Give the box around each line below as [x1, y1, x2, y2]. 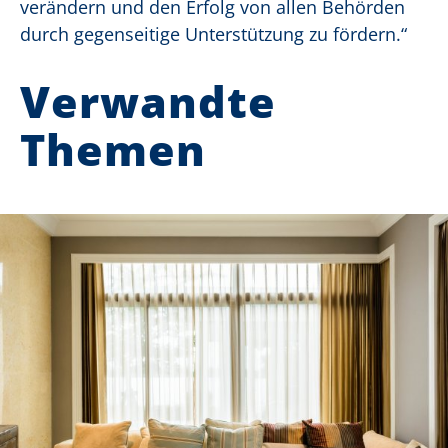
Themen [20, 120, 206, 180]
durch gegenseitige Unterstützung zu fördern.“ [20, 22, 407, 47]
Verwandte [20, 72, 276, 132]
